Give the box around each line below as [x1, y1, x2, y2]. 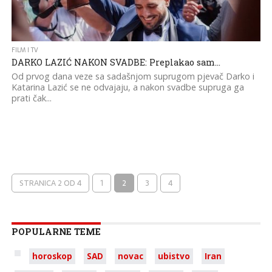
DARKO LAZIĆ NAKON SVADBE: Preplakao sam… [11, 56, 220, 68]
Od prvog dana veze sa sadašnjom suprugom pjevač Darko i [11, 70, 254, 82]
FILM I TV [11, 45, 38, 55]
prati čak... [11, 92, 52, 104]
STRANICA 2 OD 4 [19, 177, 81, 189]
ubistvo [157, 250, 190, 262]
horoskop [32, 250, 72, 262]
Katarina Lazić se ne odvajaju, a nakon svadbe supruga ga [11, 81, 244, 93]
